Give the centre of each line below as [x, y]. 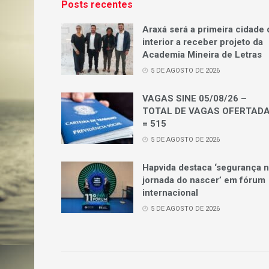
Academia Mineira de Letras [202, 55]
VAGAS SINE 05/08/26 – [195, 99]
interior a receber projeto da [203, 42]
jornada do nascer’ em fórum [204, 180]
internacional [170, 193]
